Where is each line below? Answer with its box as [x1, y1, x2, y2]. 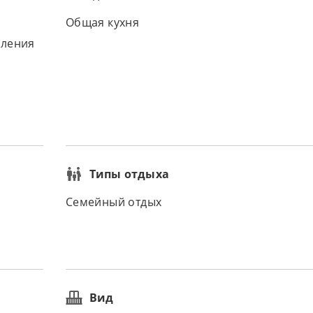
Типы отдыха [89, 166, 169, 182]
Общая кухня [65, 15, 140, 30]
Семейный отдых [65, 194, 162, 210]
